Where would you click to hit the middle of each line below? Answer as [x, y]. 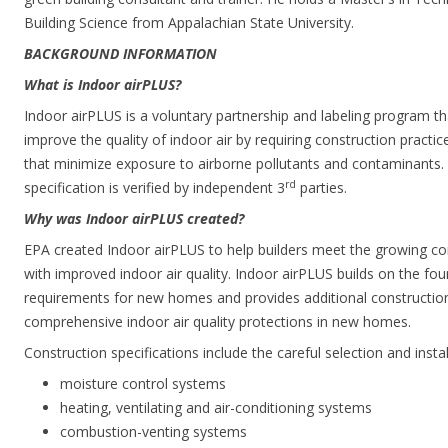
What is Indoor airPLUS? [104, 84]
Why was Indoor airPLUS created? [136, 218]
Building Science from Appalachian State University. [189, 22]
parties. [321, 187]
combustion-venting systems [153, 431]
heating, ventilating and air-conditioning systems [216, 407]
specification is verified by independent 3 [154, 187]
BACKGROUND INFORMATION [120, 53]
